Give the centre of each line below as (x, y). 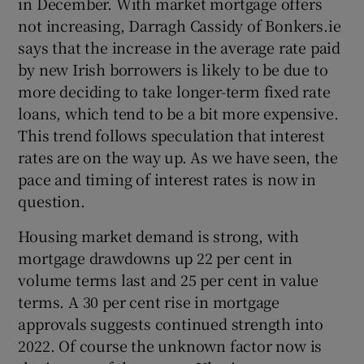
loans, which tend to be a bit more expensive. (178, 113)
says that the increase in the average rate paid (180, 48)
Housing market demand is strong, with (159, 236)
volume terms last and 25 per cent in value (169, 280)
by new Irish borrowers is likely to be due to (173, 69)
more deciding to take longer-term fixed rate (174, 91)
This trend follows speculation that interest (171, 135)
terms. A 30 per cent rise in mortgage (149, 302)
